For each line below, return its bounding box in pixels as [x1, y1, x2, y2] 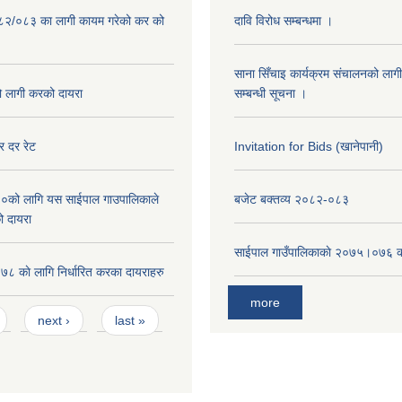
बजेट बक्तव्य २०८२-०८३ [234, 191, 349, 206]
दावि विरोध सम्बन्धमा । [234, 13, 333, 28]
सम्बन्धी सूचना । [234, 85, 307, 100]
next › [38, 313, 71, 328]
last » [114, 313, 145, 328]
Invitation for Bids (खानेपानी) [234, 138, 383, 153]
